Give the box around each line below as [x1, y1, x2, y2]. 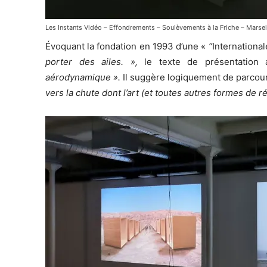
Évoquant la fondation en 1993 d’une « [45, 40, 209, 52]
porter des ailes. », [45, 55, 145, 67]
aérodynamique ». [45, 71, 121, 83]
